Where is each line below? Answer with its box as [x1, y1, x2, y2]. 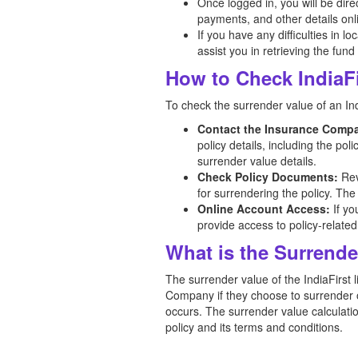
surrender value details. [197, 153, 316, 169]
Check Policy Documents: [197, 169, 338, 185]
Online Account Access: [197, 201, 330, 217]
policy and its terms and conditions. [165, 319, 343, 335]
